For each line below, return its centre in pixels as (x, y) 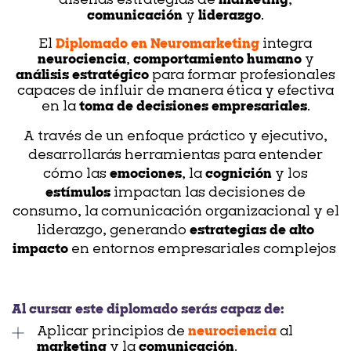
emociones (146, 174)
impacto (40, 250)
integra (287, 44)
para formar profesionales (242, 76)
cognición (239, 174)
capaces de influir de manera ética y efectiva (175, 91)
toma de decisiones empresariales (193, 107)
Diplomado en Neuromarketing (157, 44)
